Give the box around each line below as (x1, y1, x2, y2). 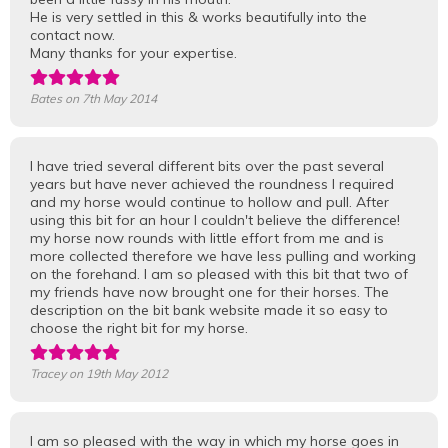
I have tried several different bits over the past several (30, 156, 384, 175)
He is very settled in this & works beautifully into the (30, 7, 367, 26)
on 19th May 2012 (66, 365, 168, 381)
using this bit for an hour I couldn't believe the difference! (30, 210, 400, 229)
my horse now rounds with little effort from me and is (30, 228, 384, 247)
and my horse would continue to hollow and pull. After (30, 192, 389, 211)
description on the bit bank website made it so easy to (30, 300, 388, 319)
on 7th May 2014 (62, 90, 157, 106)
